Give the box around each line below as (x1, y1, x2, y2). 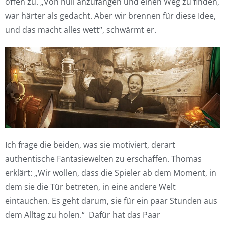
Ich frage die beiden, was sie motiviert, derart (5, 139, 175, 150)
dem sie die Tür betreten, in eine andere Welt (5, 181, 176, 192)
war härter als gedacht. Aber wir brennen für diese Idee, (5, 10, 216, 21)
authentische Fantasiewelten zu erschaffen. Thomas (5, 153, 202, 164)
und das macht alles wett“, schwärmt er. (5, 24, 156, 35)
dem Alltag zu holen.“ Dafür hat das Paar (5, 209, 160, 220)
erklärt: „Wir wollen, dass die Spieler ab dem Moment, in (5, 167, 216, 178)
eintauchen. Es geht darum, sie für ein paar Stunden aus (5, 195, 217, 206)
